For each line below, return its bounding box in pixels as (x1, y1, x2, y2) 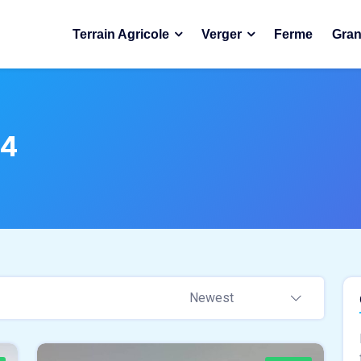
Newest (189, 290, 234, 305)
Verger (201, 27, 242, 41)
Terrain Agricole (73, 27, 169, 41)
